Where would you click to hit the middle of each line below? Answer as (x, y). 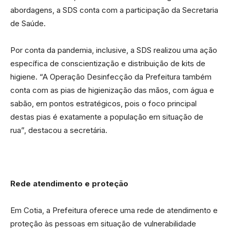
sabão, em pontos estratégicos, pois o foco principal (103, 103)
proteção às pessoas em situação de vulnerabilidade (103, 223)
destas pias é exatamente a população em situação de (107, 117)
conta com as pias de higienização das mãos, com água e (112, 90)
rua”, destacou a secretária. (59, 130)
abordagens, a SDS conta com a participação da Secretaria (114, 10)
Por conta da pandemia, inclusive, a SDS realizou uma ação (114, 50)
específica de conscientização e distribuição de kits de (108, 63)
